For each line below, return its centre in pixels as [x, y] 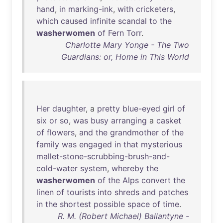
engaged [96, 144]
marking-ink [91, 9]
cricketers [155, 9]
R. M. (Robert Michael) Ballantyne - [123, 216]
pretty [109, 109]
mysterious [162, 144]
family [48, 144]
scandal [132, 21]
